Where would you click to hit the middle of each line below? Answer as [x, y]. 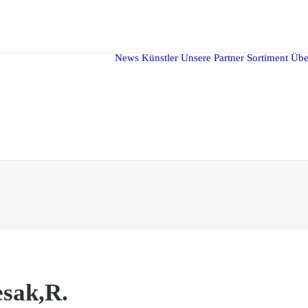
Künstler [160, 58]
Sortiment [267, 58]
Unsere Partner [212, 58]
